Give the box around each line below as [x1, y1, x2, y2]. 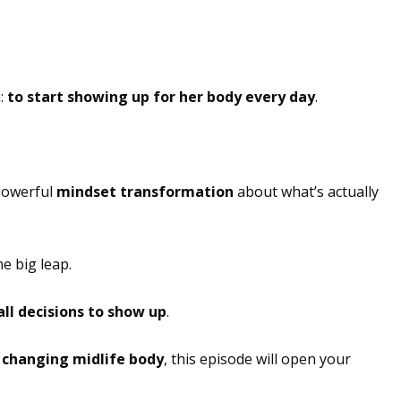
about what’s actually [233, 182, 379, 201]
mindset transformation [55, 182, 234, 201]
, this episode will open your [163, 349, 351, 369]
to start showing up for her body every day [6, 87, 315, 107]
